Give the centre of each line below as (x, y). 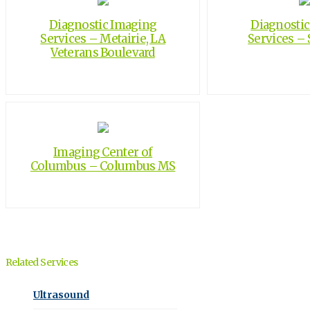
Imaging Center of (103, 152)
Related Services (42, 262)
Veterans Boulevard (103, 52)
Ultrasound (61, 294)
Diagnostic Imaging (103, 25)
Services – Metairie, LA (103, 38)
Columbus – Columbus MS (103, 166)
